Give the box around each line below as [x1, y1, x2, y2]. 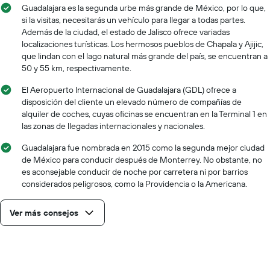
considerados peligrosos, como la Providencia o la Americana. [22, 178, 247, 189]
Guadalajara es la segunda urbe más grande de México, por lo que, [22, 2, 266, 13]
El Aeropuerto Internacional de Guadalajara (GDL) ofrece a [22, 84, 236, 95]
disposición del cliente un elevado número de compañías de [22, 96, 242, 107]
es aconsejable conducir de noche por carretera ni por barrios [22, 166, 248, 177]
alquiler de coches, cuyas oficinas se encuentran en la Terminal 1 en [22, 108, 267, 119]
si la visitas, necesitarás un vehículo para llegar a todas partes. [22, 14, 245, 25]
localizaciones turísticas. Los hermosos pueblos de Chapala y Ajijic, [22, 38, 263, 49]
